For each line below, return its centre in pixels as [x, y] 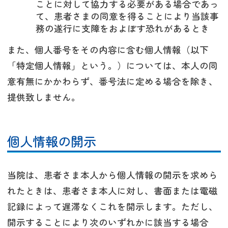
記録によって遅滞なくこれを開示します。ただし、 [112, 206]
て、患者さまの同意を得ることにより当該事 [127, 16]
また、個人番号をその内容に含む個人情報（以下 [108, 49]
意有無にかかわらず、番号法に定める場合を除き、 [112, 81]
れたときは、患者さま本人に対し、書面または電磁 [112, 190]
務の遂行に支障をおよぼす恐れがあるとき [123, 28]
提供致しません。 [44, 97]
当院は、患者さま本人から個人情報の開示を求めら [112, 175]
